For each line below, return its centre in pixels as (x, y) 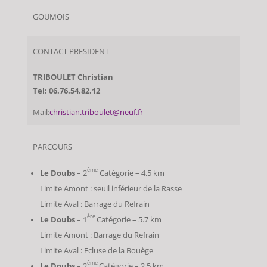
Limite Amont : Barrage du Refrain (100, 235)
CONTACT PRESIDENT (71, 52)
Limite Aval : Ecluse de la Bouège (97, 250)
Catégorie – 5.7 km (129, 219)
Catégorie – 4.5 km (131, 173)
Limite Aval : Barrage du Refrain (95, 204)
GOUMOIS (51, 17)
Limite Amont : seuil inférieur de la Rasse (111, 188)
